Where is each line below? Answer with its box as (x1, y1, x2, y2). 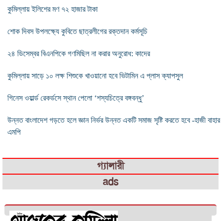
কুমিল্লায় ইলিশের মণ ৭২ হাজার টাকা (7, 4, 98, 13)
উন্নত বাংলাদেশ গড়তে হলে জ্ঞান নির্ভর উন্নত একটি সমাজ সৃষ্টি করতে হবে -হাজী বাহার (7, 115, 220, 124)
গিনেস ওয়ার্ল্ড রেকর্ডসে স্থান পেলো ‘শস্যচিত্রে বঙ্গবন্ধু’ (7, 93, 144, 102)
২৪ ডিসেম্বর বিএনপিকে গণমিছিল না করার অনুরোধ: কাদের (7, 49, 150, 58)
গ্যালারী (97, 159, 124, 172)
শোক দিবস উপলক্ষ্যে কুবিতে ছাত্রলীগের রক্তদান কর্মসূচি (7, 27, 147, 36)
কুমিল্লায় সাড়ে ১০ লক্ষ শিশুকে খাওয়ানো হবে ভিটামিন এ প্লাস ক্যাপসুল (7, 71, 183, 80)
